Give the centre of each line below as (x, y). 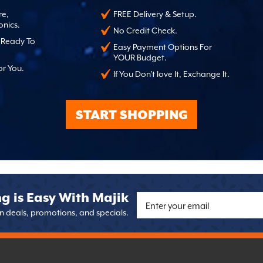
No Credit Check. (145, 30)
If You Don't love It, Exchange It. (171, 74)
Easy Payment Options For (162, 47)
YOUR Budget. (140, 57)
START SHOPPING (131, 115)
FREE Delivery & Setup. (155, 14)
